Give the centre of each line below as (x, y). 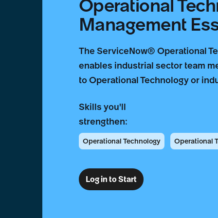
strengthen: (103, 121)
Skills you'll (102, 107)
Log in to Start (111, 179)
